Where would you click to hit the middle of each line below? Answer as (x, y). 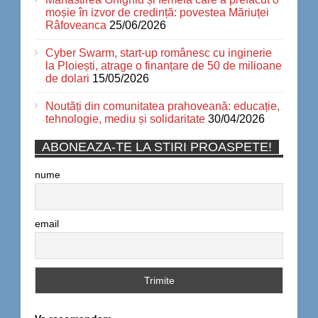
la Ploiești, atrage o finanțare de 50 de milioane (164, 66)
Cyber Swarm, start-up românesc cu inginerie (159, 53)
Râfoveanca (76, 26)
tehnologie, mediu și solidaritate (125, 119)
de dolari (67, 79)
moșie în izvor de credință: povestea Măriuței (157, 13)
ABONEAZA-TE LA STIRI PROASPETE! (157, 147)
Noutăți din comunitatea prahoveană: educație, (163, 106)
